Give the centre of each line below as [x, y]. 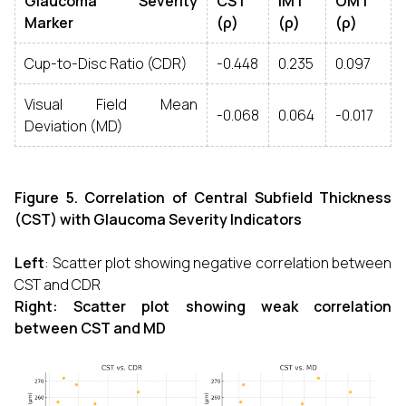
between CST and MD [90, 329]
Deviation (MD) [74, 126]
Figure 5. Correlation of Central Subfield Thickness [203, 198]
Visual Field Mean [111, 105]
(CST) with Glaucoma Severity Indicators [158, 220]
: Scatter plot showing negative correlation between [218, 263]
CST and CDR [58, 285]
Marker [49, 23]
